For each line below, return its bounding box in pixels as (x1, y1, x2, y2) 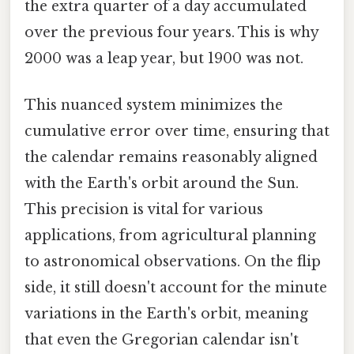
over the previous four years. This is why (24, 24, 318, 42)
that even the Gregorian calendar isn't (24, 331, 299, 349)
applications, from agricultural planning (24, 227, 316, 245)
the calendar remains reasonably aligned (24, 149, 318, 167)
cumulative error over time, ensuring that (24, 122, 330, 141)
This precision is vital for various (24, 201, 263, 219)
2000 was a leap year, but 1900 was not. (24, 50, 303, 68)
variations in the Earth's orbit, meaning (24, 305, 308, 323)
